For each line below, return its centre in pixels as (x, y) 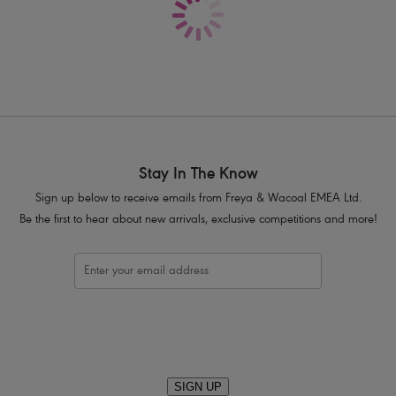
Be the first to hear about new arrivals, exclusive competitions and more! (198, 221)
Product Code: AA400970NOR (275, 26)
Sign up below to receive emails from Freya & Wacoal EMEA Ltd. (198, 200)
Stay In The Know (198, 175)
